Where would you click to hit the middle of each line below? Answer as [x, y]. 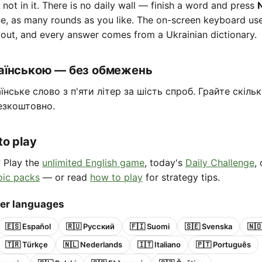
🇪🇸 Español [28, 226]
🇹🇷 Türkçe [27, 245]
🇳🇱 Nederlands [93, 245]
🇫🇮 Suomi [150, 226]
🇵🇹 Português [223, 245]
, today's [165, 163]
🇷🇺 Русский [90, 226]
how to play [116, 177]
